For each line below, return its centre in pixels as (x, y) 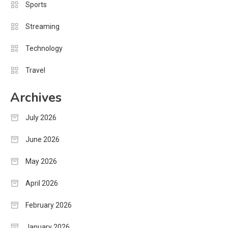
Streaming (42, 26)
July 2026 (41, 117)
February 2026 (49, 205)
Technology (44, 48)
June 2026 (42, 139)
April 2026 (42, 183)
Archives (36, 97)
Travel (35, 70)
